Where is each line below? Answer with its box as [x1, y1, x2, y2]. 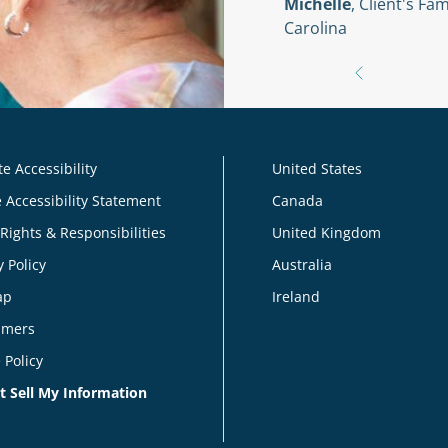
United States [272, 159, 362, 179]
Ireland [272, 287, 320, 307]
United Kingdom [272, 223, 381, 243]
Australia [272, 255, 332, 275]
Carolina [284, 17, 347, 40]
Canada [272, 191, 323, 211]
